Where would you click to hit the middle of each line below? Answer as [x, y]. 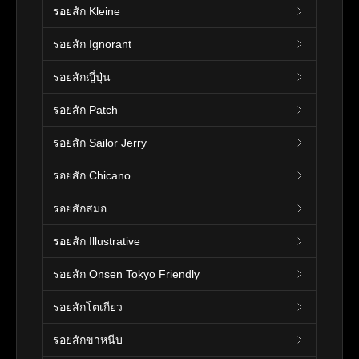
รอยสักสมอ [80, 208]
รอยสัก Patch [85, 109]
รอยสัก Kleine [87, 11]
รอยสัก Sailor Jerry [100, 142]
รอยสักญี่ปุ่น [82, 77]
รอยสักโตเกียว [88, 307]
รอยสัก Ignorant [92, 44]
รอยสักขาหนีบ [88, 339]
